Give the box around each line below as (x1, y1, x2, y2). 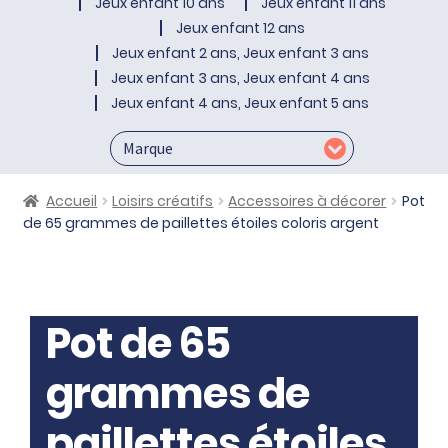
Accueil (46, 191, 98, 212)
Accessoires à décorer (228, 191, 387, 212)
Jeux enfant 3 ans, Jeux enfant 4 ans (110, 68, 370, 89)
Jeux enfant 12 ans (175, 18, 305, 39)
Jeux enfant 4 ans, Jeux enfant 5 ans (111, 93, 369, 114)
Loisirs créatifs (112, 191, 214, 212)
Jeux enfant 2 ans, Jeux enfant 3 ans (111, 43, 369, 64)
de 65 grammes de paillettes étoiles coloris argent (22, 213, 379, 234)
